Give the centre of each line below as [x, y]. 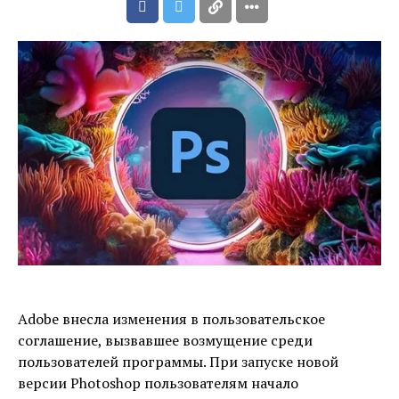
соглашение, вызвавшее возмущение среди [165, 341]
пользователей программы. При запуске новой [178, 362]
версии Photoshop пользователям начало [158, 383]
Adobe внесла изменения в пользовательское [171, 319]
